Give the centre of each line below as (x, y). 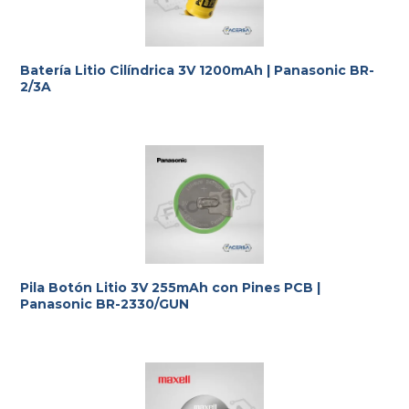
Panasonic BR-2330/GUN (105, 304)
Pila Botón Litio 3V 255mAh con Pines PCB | (170, 287)
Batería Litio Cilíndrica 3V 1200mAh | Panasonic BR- (197, 70)
